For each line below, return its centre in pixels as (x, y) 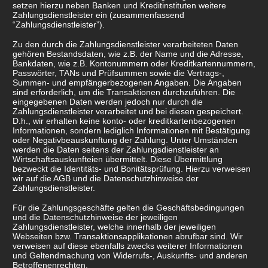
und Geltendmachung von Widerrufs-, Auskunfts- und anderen (130, 256)
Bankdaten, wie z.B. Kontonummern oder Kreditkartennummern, (134, 64)
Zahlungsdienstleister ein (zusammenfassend (98, 15)
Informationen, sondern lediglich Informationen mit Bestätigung (131, 131)
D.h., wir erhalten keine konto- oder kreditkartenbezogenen (124, 121)
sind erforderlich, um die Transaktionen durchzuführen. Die (124, 92)
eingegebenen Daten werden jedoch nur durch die (108, 102)
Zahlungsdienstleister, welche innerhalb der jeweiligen (114, 227)
